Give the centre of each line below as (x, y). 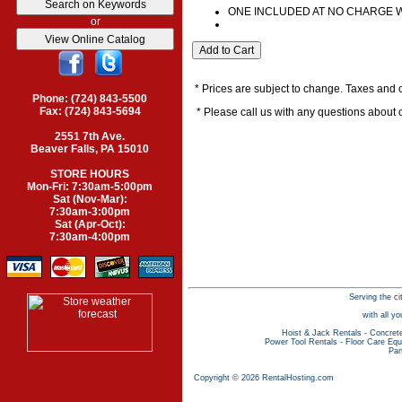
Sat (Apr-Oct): (90, 224)
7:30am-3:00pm (90, 212)
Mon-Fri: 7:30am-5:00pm (90, 187)
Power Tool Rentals (301, 342)
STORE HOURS (90, 174)
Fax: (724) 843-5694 (90, 111)
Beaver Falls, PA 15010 (90, 149)
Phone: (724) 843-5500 (90, 99)
